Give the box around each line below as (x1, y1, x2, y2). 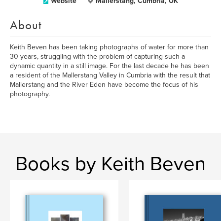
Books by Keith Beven (15, 152, 206, 176)
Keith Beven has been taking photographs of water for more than (10, 43, 209, 51)
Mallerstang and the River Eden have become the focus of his (10, 80, 198, 89)
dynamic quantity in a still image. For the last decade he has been (10, 62, 209, 70)
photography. (10, 90, 50, 98)
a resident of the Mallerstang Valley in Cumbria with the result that (10, 71, 210, 79)
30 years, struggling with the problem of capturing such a (10, 52, 185, 61)
